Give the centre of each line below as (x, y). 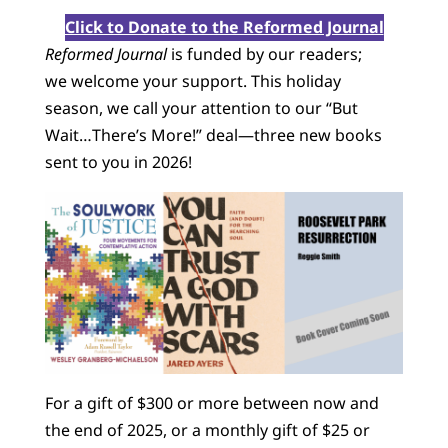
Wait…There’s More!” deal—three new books (213, 135)
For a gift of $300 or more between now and (211, 403)
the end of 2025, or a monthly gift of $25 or (207, 430)
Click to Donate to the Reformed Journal (224, 27)
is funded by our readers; (264, 54)
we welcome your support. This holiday (192, 81)
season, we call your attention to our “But (201, 108)
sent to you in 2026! (118, 162)
